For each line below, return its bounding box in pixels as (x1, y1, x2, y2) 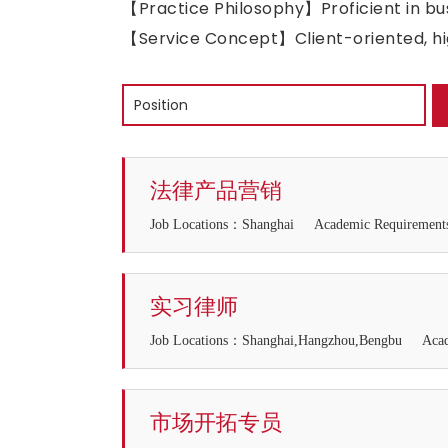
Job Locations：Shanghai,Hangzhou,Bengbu (150, 333, 402, 348)
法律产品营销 (150, 178, 282, 203)
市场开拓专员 (150, 410, 282, 435)
